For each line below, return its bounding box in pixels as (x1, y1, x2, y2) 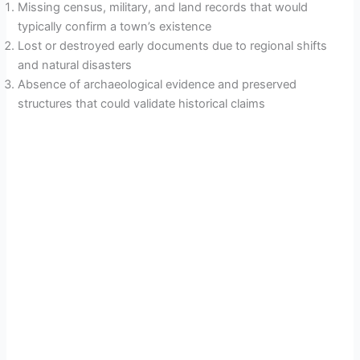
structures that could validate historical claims (18, 96, 266, 112)
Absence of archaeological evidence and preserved (18, 77, 297, 92)
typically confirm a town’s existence (18, 19, 212, 35)
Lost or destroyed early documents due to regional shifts (18, 39, 328, 54)
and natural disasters (18, 58, 133, 73)
